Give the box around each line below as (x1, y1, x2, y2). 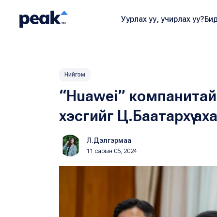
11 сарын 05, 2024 (87, 148, 137, 155)
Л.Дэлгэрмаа (87, 137, 131, 144)
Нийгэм (64, 71, 85, 78)
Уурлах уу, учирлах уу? (121, 15, 204, 24)
